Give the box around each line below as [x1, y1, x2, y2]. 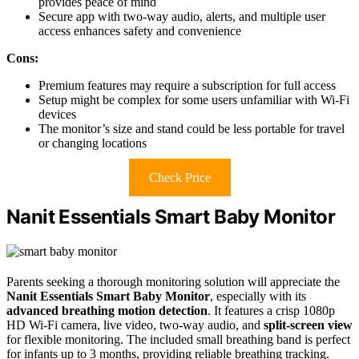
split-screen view [264, 317, 353, 332]
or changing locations [38, 135, 147, 150]
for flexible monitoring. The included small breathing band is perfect [6, 332, 350, 346]
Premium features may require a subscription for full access [38, 78, 336, 92]
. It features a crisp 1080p [208, 303, 335, 317]
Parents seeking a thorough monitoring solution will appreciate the [6, 274, 340, 288]
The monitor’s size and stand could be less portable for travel [38, 121, 345, 135]
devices [38, 107, 76, 121]
